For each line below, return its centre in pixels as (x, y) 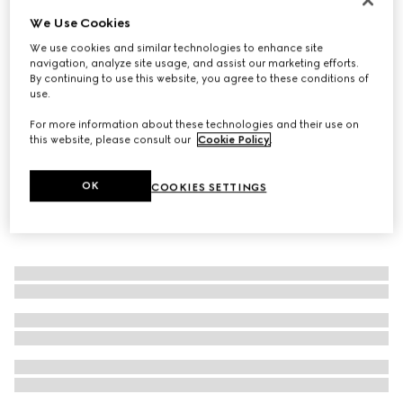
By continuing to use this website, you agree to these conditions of (200, 79)
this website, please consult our (112, 140)
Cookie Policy (234, 140)
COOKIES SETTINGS (209, 188)
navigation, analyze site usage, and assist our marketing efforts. (195, 63)
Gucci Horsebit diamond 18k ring (122, 25)
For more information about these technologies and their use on (195, 125)
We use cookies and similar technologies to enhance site (177, 48)
